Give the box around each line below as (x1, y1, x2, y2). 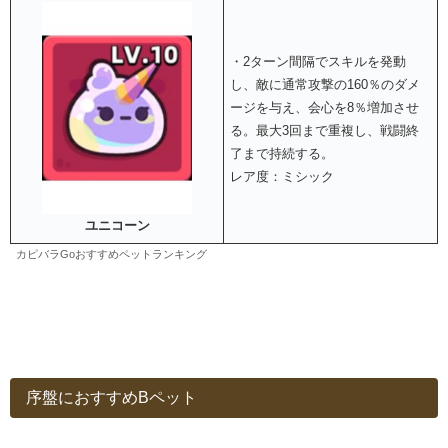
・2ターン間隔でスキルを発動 (230, 53, 407, 69)
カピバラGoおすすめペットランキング (16, 247, 207, 260)
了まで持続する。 (230, 145, 335, 161)
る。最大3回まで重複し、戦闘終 (230, 122, 420, 138)
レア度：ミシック (230, 168, 335, 184)
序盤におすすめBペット (26, 388, 197, 406)
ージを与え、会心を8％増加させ (230, 99, 420, 115)
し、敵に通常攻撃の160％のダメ (230, 76, 421, 92)
